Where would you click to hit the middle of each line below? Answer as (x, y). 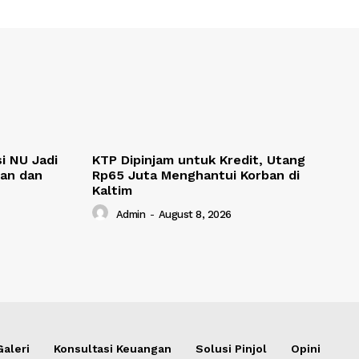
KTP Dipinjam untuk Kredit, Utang (199, 160)
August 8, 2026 (195, 214)
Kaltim (112, 191)
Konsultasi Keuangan (113, 349)
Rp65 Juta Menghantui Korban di (196, 175)
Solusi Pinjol (231, 349)
